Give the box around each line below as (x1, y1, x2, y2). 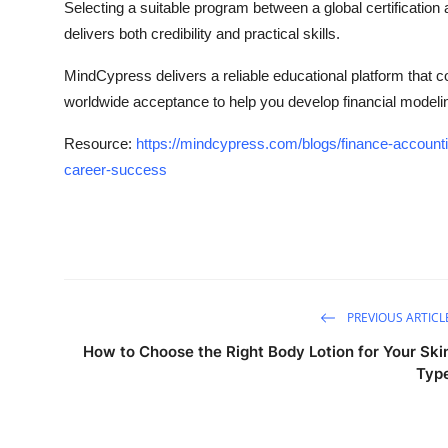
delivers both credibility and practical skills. (64, 25, 340, 43)
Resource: (64, 135, 136, 153)
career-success (64, 161, 167, 179)
